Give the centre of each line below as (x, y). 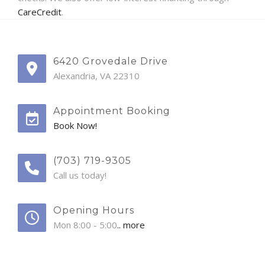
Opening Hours (94, 211)
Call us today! (80, 175)
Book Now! (75, 126)
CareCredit (40, 12)
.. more (131, 225)
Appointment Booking (112, 111)
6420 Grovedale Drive (111, 62)
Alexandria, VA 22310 (96, 76)
